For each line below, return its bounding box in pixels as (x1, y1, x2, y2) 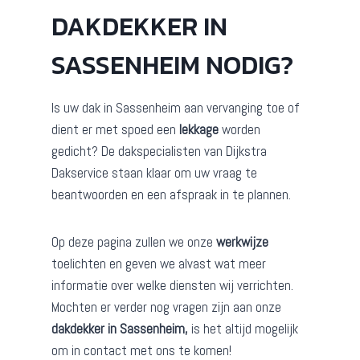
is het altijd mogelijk (188, 320, 298, 338)
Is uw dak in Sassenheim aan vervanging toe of (51, 99, 300, 117)
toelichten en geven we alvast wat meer (51, 255, 266, 273)
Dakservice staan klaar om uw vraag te (51, 164, 257, 182)
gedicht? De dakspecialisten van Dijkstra (51, 142, 267, 161)
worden (219, 121, 260, 139)
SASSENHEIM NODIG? (51, 46, 293, 85)
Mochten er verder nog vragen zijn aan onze (51, 298, 281, 317)
